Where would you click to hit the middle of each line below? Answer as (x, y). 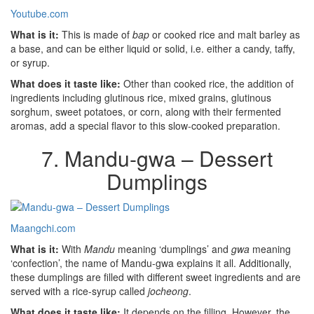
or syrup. (30, 62)
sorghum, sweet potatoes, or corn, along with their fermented (146, 111)
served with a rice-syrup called (79, 291)
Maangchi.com (43, 228)
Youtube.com (40, 13)
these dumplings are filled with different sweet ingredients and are (156, 277)
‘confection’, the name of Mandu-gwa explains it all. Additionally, (151, 263)
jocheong (168, 291)
